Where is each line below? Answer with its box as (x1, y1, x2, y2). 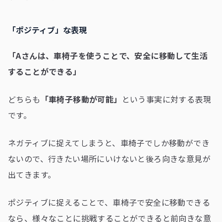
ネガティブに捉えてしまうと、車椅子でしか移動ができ (8, 137, 210, 149)
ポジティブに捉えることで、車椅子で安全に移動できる (8, 196, 210, 209)
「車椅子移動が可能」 (40, 93, 122, 106)
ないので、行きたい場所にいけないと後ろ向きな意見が (8, 153, 211, 165)
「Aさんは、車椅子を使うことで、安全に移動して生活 (8, 50, 208, 62)
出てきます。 (8, 168, 56, 181)
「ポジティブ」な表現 (8, 24, 87, 36)
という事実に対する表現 (121, 93, 212, 106)
